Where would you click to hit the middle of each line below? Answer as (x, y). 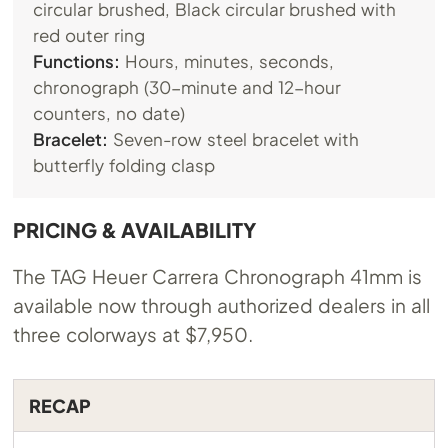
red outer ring (89, 35)
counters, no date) (109, 113)
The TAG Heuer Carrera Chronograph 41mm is (217, 276)
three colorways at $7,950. (133, 334)
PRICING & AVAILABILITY (135, 230)
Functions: (77, 61)
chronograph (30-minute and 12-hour (187, 87)
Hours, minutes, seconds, (227, 61)
